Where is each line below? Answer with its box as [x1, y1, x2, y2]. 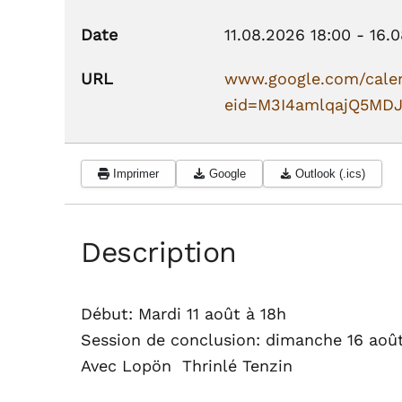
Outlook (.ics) [294, 167, 365, 181]
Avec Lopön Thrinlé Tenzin [81, 356, 293, 376]
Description [81, 235, 237, 270]
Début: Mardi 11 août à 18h [81, 304, 286, 324]
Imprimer [113, 167, 160, 181]
